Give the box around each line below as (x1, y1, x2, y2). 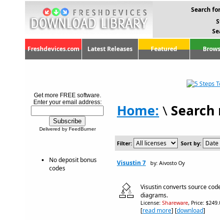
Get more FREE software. (33, 92, 101, 99)
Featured (151, 45, 177, 53)
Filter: (117, 140, 132, 147)
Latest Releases (87, 45, 133, 53)
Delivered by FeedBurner (39, 126, 96, 132)
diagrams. (140, 191, 168, 199)
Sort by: (181, 140, 201, 147)
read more (142, 206, 171, 215)
